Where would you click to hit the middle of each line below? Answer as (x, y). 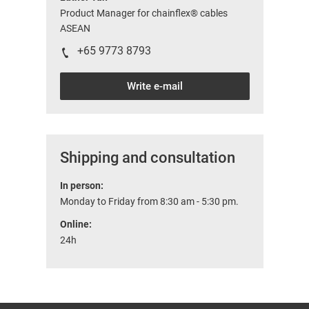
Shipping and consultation (147, 158)
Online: (76, 225)
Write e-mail (154, 87)
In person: (81, 186)
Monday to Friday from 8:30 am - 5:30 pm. (149, 202)
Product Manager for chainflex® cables (143, 13)
